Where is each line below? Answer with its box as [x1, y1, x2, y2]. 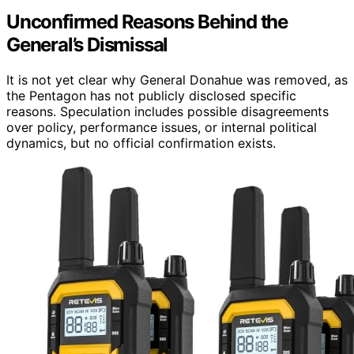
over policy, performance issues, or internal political [6, 119, 317, 136]
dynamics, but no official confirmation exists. [6, 135, 276, 152]
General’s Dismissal [6, 33, 168, 57]
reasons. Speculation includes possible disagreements [6, 104, 329, 120]
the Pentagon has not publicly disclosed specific [6, 88, 296, 104]
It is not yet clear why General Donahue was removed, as [6, 72, 348, 88]
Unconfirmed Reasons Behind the [6, 10, 288, 34]
